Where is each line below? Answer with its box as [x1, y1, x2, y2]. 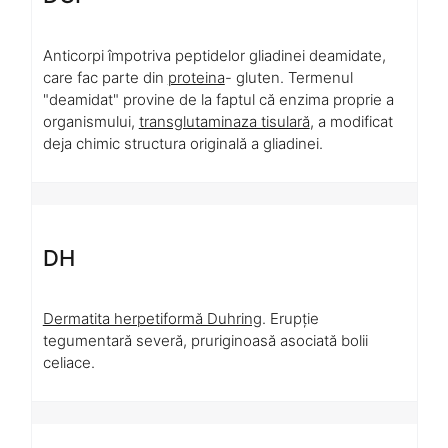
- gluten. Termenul [224, 67, 353, 87]
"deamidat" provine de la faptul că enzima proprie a [42, 89, 394, 109]
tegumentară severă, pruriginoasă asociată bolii [42, 330, 368, 350]
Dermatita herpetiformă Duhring [42, 308, 262, 328]
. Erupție [261, 308, 319, 328]
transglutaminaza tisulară [138, 111, 310, 131]
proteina [167, 67, 225, 87]
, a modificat [309, 111, 393, 131]
